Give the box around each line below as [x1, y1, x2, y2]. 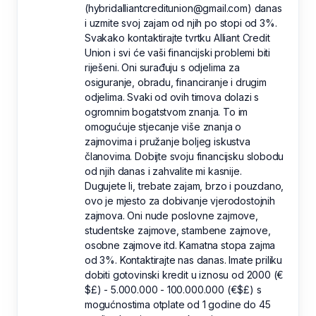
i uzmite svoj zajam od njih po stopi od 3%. [85, 17, 277, 30]
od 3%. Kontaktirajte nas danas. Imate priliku [85, 254, 283, 267]
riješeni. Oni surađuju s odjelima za [85, 61, 240, 74]
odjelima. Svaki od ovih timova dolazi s [85, 91, 260, 104]
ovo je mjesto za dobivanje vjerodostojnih [85, 195, 275, 207]
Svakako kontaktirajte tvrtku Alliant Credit [85, 32, 270, 44]
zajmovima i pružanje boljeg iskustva [85, 135, 250, 148]
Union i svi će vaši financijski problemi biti [85, 47, 271, 59]
